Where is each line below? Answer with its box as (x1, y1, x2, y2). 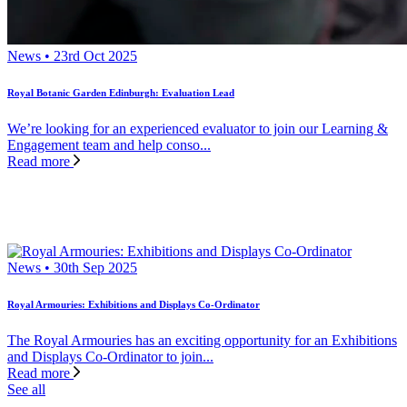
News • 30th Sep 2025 (7, 259, 137, 275)
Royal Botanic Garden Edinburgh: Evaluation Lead (7, 86, 234, 98)
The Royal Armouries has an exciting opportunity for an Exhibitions (7, 332, 397, 348)
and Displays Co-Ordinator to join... (7, 348, 213, 364)
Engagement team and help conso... (7, 136, 211, 153)
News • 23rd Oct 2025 (7, 47, 137, 64)
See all (7, 381, 45, 397)
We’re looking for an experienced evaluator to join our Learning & (7, 120, 388, 136)
